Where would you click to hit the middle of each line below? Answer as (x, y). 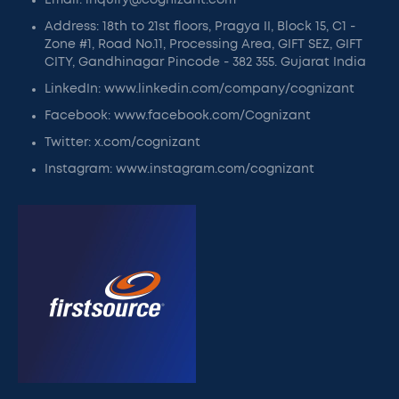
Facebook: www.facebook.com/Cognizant (178, 116)
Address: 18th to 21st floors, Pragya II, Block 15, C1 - (200, 27)
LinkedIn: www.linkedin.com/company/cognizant (199, 89)
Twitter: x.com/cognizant (122, 142)
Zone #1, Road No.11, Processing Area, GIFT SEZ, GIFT (204, 45)
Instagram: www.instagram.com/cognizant (179, 169)
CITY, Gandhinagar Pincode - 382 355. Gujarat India (205, 62)
